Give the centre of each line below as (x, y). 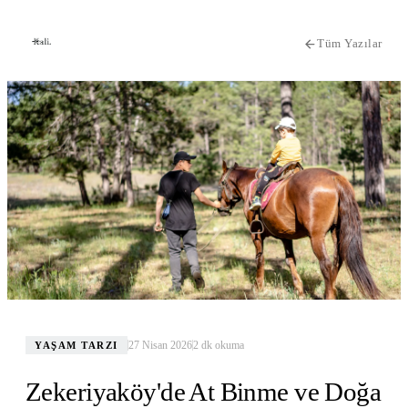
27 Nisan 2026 (160, 345)
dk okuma (221, 345)
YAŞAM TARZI (76, 345)
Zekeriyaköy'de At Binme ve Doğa (204, 391)
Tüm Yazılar (350, 43)
